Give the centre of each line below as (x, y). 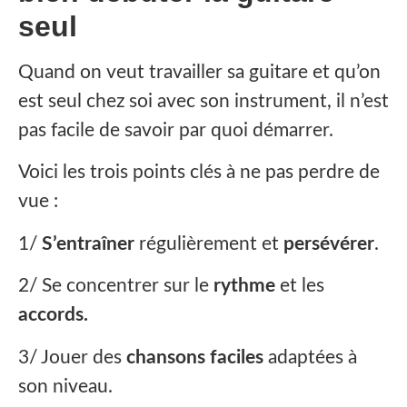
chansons (166, 357)
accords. (53, 315)
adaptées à (310, 357)
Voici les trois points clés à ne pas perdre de (199, 173)
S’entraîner (88, 243)
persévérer (329, 243)
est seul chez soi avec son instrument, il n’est (203, 102)
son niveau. (65, 386)
